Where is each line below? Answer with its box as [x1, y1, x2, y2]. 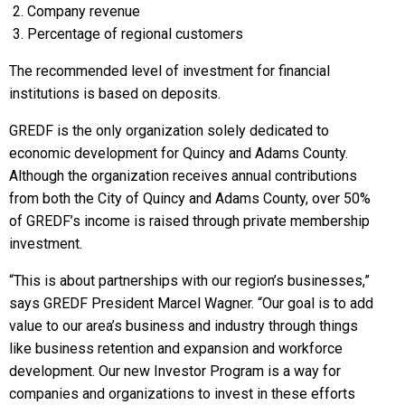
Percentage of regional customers [27, 24, 243, 42]
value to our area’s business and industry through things [9, 316, 358, 334]
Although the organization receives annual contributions [9, 166, 357, 184]
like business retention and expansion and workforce [9, 339, 343, 357]
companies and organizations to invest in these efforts [9, 384, 355, 402]
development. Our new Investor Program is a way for [9, 362, 341, 380]
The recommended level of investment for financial [9, 61, 330, 80]
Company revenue [27, 2, 140, 20]
